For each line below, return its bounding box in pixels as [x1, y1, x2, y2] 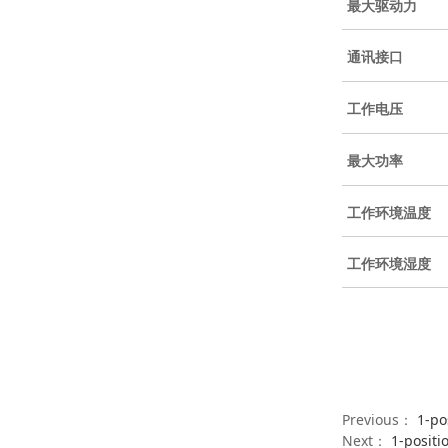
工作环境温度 [347, 203, 431, 223]
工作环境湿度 [347, 254, 431, 274]
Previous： [342, 410, 417, 430]
